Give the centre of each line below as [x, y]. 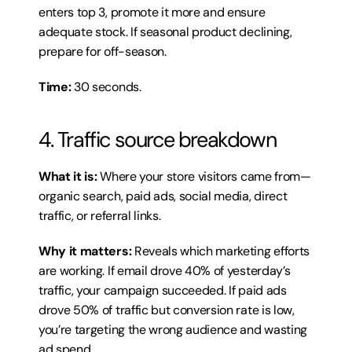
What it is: [68, 176]
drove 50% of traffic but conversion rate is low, [167, 310]
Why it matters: [85, 251]
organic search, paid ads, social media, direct [163, 196]
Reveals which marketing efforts [220, 251]
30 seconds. [106, 87]
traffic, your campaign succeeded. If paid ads [163, 290]
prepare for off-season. [103, 51]
